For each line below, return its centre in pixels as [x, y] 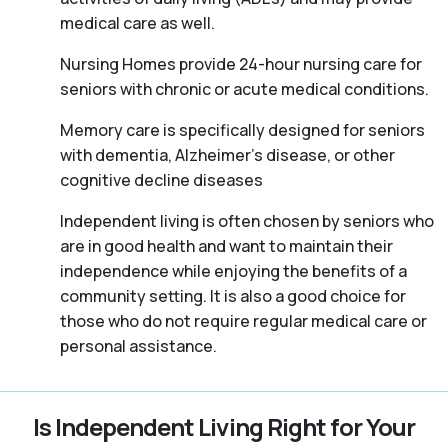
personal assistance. [138, 346]
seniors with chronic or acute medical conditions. [244, 89]
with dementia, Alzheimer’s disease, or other [227, 155]
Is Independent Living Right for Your [224, 427]
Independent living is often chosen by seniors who [247, 221]
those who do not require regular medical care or [243, 321]
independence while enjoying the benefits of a [233, 271]
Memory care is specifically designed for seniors [242, 130]
